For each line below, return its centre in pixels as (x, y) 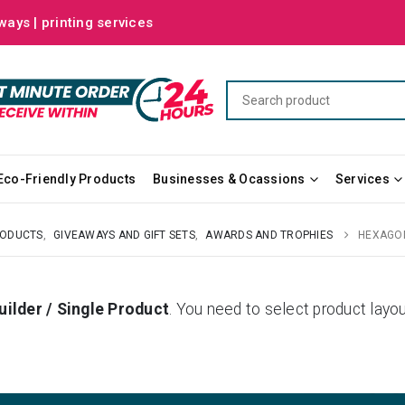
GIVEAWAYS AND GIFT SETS (124, 235)
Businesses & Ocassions (229, 179)
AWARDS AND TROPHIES (269, 235)
